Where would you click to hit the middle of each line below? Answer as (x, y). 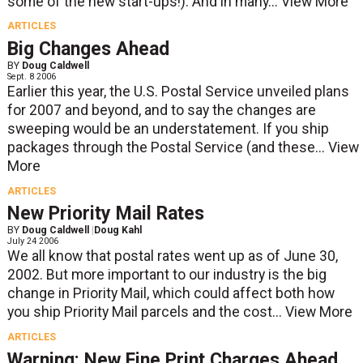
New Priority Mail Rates (105, 214)
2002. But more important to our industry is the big (167, 275)
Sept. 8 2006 (31, 77)
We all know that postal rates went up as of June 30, (172, 256)
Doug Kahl (117, 231)
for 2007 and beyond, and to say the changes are (161, 111)
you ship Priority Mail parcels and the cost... (146, 312)
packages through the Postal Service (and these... (167, 148)
